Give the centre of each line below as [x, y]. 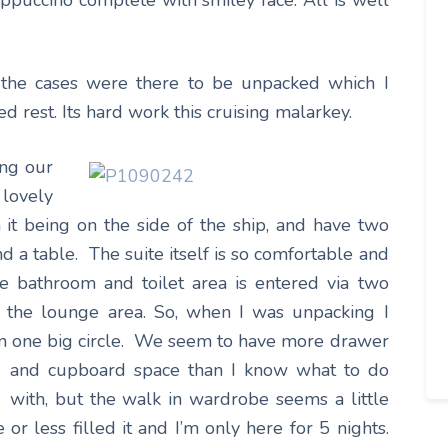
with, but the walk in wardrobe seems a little [199, 398]
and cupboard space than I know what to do [199, 369]
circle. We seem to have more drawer [233, 340]
